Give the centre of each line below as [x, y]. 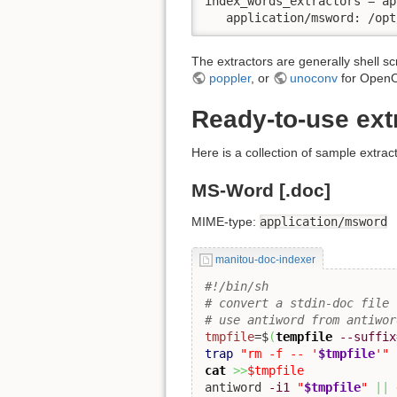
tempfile [304, 336]
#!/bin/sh [237, 286]
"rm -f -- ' [279, 353]
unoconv [314, 78]
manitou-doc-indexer [265, 259]
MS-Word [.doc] [261, 190]
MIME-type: [226, 221]
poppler [230, 78]
